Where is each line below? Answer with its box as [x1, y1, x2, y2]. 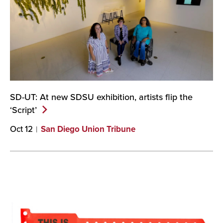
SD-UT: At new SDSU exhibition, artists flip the [10, 90, 193, 103]
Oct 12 [10, 122, 33, 135]
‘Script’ [10, 103, 37, 116]
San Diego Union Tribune [41, 122, 135, 135]
